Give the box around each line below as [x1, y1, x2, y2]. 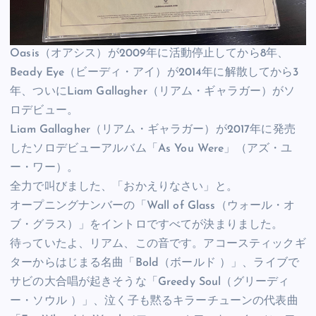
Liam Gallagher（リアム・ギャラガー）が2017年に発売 [10, 124, 296, 136]
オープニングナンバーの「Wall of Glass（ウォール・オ [10, 200, 296, 212]
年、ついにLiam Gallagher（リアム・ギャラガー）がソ [10, 86, 296, 98]
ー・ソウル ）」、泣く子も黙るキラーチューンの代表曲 [10, 296, 298, 308]
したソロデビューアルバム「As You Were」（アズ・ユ [10, 143, 293, 155]
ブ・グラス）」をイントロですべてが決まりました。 [10, 219, 284, 231]
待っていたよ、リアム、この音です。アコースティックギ [10, 238, 306, 250]
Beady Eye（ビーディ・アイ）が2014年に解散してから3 [10, 67, 299, 79]
